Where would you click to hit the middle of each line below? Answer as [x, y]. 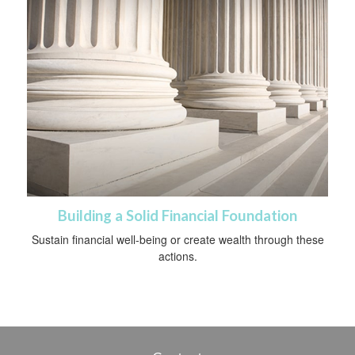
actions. [177, 256]
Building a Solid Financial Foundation [177, 216]
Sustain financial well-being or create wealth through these [177, 240]
